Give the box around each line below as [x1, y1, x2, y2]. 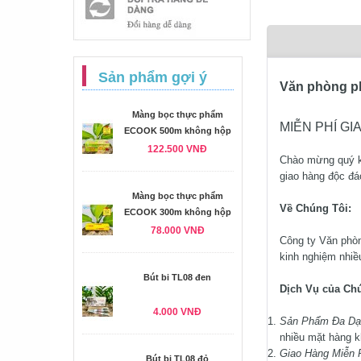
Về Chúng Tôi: [280, 202, 351, 214]
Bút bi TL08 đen [143, 272, 211, 282]
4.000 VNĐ [153, 306, 201, 317]
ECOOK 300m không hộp [123, 207, 231, 217]
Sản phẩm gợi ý [98, 69, 207, 85]
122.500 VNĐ [147, 143, 207, 155]
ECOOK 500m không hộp [123, 126, 231, 135]
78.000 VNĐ [150, 225, 205, 236]
